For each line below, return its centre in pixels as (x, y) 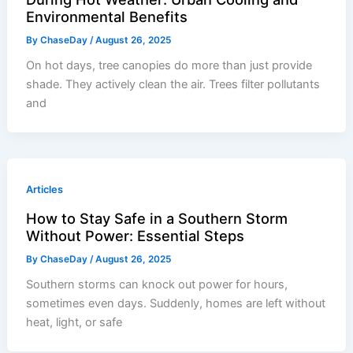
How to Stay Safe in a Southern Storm (157, 218)
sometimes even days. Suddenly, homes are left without (176, 304)
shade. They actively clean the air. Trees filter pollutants (173, 85)
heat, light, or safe (74, 323)
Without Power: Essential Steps (136, 235)
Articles (45, 189)
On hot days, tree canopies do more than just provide (169, 66)
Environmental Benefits (107, 16)
